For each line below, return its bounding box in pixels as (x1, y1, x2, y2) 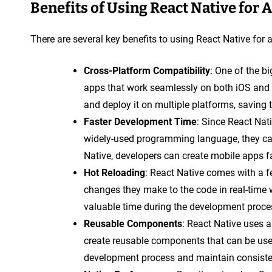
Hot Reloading (84, 166, 145, 178)
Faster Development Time (84, 115, 197, 127)
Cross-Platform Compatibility (84, 64, 210, 76)
